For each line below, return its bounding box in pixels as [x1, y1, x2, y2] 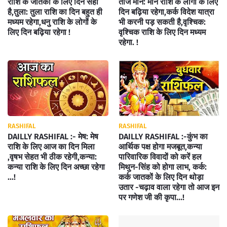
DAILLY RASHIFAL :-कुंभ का [119, 132, 208, 141]
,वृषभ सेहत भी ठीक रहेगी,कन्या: [8, 152, 97, 162]
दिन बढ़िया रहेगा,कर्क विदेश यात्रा [119, 7, 214, 17]
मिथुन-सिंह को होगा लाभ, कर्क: [119, 162, 207, 172]
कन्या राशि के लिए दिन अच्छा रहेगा [8, 162, 105, 172]
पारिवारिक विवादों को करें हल [119, 152, 202, 162]
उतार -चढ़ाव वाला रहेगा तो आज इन [119, 182, 219, 192]
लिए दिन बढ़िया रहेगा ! [8, 27, 70, 37]
